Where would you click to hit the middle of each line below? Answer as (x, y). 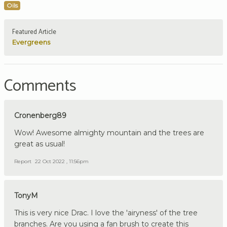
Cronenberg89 (40, 115)
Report (23, 161)
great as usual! (40, 144)
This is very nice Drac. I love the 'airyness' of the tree (106, 213)
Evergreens (31, 42)
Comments (40, 86)
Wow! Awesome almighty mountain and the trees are (109, 133)
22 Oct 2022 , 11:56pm (62, 161)
